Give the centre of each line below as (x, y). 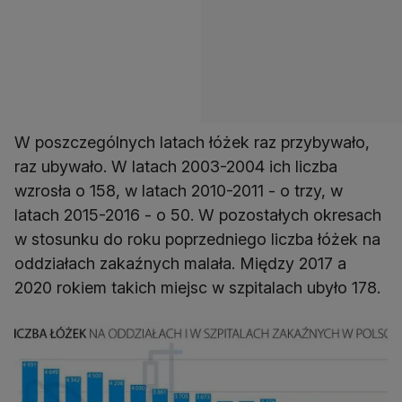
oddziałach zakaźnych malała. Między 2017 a (180, 264)
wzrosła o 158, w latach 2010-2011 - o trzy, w (179, 191)
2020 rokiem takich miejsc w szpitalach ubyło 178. (197, 288)
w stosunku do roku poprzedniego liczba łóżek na (197, 240)
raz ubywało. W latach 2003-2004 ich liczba (176, 167)
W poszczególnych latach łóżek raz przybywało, (192, 143)
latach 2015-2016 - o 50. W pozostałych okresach (198, 215)
